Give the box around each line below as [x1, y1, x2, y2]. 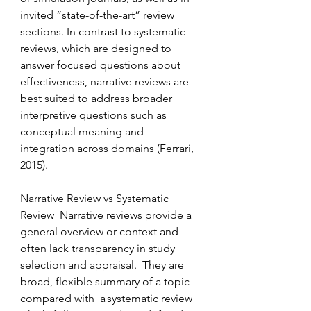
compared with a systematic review [20, 292, 195, 305]
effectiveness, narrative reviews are [20, 75, 192, 88]
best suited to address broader [20, 92, 175, 105]
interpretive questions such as [20, 108, 169, 121]
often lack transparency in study [20, 242, 178, 255]
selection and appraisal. [20, 258, 140, 271]
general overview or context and [20, 225, 181, 238]
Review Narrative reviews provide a [20, 208, 194, 221]
